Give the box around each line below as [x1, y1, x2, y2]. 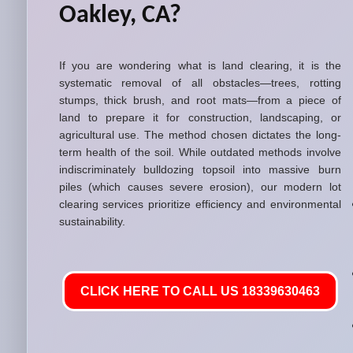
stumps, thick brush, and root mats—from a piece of [58, 94, 341, 106]
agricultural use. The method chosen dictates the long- [58, 128, 341, 141]
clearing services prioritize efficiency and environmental [58, 198, 341, 210]
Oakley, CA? [58, 3, 181, 28]
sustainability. [58, 215, 125, 228]
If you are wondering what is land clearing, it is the [58, 59, 341, 72]
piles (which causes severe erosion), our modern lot [58, 180, 341, 193]
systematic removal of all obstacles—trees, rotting [58, 76, 341, 89]
